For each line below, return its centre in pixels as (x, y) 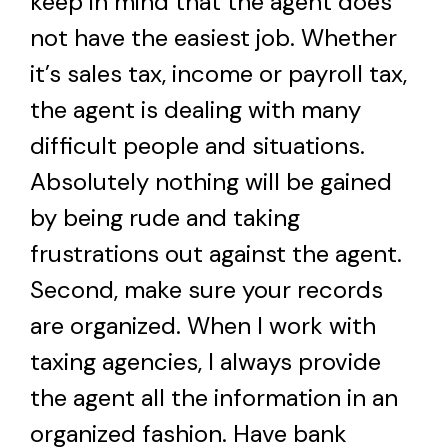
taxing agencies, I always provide (205, 361)
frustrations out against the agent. (219, 253)
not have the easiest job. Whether (213, 37)
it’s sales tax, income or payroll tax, (218, 73)
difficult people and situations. (197, 145)
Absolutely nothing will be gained (211, 181)
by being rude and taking (165, 217)
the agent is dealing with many (195, 109)
